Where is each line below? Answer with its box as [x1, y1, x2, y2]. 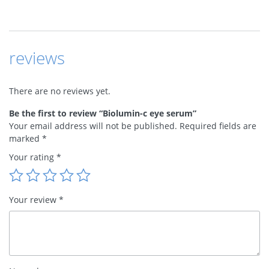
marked [9, 133, 42, 145]
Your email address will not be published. [9, 120, 177, 132]
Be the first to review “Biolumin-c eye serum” [9, 107, 196, 119]
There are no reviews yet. [9, 85, 110, 97]
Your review [9, 194, 59, 206]
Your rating [9, 151, 56, 163]
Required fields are [180, 120, 256, 132]
